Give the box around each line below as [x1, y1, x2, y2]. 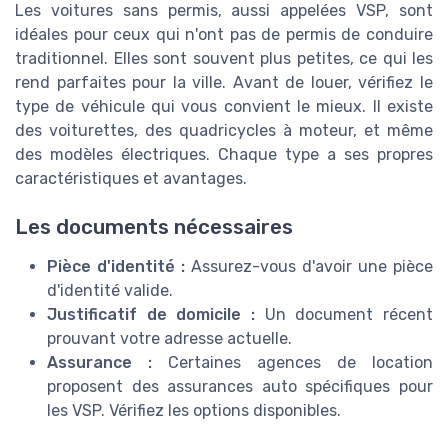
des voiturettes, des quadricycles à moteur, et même [15, 121, 433, 141]
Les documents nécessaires [15, 215, 293, 240]
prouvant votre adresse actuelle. [47, 329, 292, 349]
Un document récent [255, 305, 433, 325]
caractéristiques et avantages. [15, 169, 247, 189]
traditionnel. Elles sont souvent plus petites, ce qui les [15, 49, 433, 69]
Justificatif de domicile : [47, 305, 255, 325]
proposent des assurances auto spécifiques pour [47, 377, 433, 397]
